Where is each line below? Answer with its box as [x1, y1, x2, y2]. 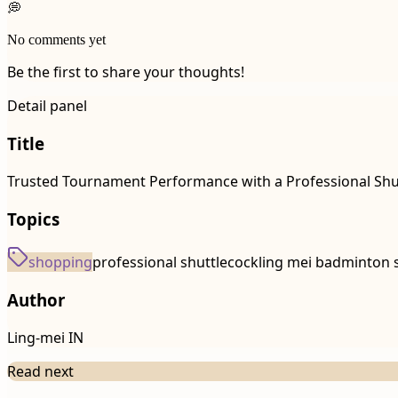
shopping [28, 252, 92, 273]
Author [7, 289, 65, 312]
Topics [7, 207, 60, 230]
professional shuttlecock [92, 252, 259, 273]
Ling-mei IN [7, 327, 84, 347]
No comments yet [7, 32, 106, 48]
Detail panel [7, 96, 87, 116]
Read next [7, 361, 74, 381]
